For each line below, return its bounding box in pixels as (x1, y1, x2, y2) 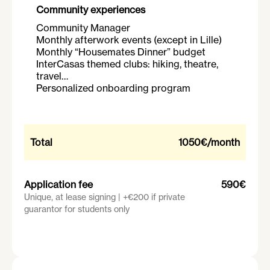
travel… (36, 70, 68, 83)
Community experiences (36, 4, 145, 16)
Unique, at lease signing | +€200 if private (24, 192, 185, 202)
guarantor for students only (24, 204, 130, 215)
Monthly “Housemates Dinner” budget (36, 46, 206, 58)
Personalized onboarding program (36, 82, 190, 95)
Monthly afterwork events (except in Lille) (36, 34, 222, 46)
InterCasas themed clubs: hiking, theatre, (36, 58, 218, 71)
